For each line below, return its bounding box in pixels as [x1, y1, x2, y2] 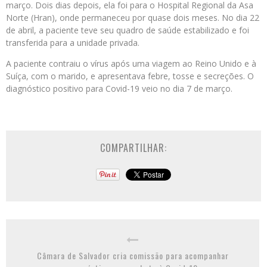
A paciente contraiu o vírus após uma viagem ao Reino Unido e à [6, 58, 256, 70]
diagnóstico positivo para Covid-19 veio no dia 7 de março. [6, 83, 232, 95]
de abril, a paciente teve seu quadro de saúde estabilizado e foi [6, 24, 249, 36]
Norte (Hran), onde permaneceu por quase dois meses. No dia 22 [6, 12, 259, 24]
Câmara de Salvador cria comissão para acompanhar [36, 249, 229, 262]
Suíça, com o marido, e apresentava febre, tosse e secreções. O [6, 70, 254, 82]
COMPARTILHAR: [100, 141, 167, 156]
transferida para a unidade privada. [6, 37, 139, 49]
